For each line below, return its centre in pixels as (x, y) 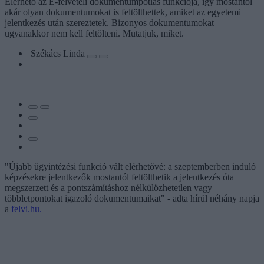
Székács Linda (59, 53)
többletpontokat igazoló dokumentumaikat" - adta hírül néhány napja (132, 198)
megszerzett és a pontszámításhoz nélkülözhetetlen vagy (108, 187)
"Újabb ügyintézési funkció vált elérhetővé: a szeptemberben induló (130, 166)
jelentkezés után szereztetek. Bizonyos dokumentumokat (109, 22)
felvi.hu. (27, 209)
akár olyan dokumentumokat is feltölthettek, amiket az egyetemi (123, 12)
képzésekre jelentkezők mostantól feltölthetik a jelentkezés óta (119, 177)
